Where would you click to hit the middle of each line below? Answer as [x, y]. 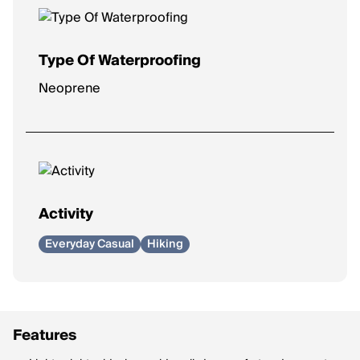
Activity [66, 214]
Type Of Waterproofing [120, 61]
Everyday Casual [90, 244]
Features [45, 335]
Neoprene [70, 88]
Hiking [165, 244]
